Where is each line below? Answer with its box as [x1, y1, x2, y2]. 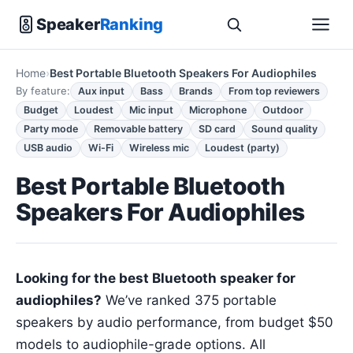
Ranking [99, 14, 164, 34]
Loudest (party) [205, 142, 280, 154]
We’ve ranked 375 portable [102, 292, 277, 308]
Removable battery [94, 123, 183, 135]
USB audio [24, 142, 72, 154]
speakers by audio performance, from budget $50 [16, 314, 333, 330]
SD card [199, 123, 236, 135]
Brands [179, 85, 213, 97]
